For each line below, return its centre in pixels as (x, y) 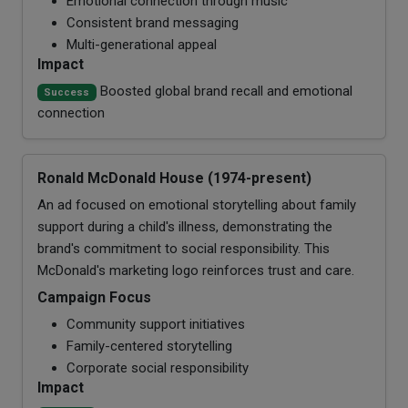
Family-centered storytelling (149, 346)
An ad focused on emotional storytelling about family (197, 204)
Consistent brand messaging (153, 22)
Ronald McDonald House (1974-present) (174, 178)
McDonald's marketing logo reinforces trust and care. (196, 270)
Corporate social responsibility (158, 367)
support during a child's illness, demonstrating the (185, 226)
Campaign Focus (94, 297)
